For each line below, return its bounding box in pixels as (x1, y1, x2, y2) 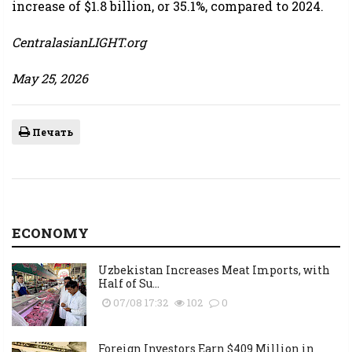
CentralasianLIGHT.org (12, 34, 146, 51)
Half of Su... (98, 276, 159, 291)
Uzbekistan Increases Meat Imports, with (98, 262, 330, 278)
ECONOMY (12, 224, 89, 243)
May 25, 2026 (12, 70, 88, 87)
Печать (30, 126, 73, 139)
